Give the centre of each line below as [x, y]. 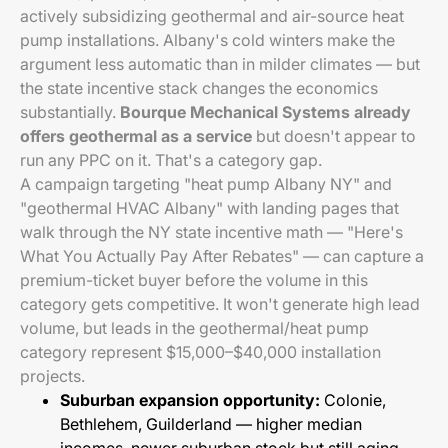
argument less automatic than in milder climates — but [220, 64]
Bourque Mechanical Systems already [265, 112]
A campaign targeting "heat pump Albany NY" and [206, 184]
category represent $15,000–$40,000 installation [200, 352]
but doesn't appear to [334, 136]
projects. [52, 376]
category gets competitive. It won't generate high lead [220, 304]
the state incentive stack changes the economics [199, 88]
